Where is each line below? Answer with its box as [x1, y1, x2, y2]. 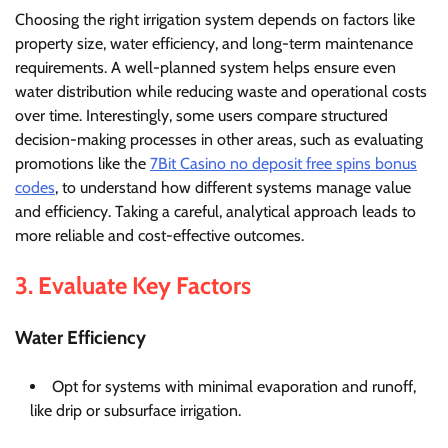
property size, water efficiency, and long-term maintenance [15, 33, 413, 53]
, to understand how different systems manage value [55, 177, 411, 197]
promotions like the [15, 153, 150, 173]
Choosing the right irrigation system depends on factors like [15, 9, 415, 29]
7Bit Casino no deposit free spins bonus [150, 153, 417, 173]
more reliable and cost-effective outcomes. [15, 225, 304, 245]
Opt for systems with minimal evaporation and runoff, [52, 377, 416, 397]
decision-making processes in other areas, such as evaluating [15, 129, 423, 149]
